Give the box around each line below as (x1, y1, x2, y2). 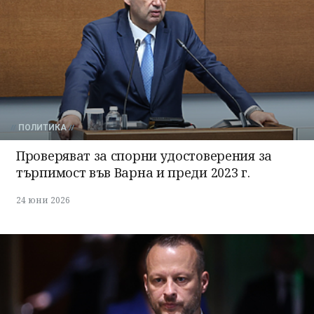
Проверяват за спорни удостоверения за (16, 147, 272, 165)
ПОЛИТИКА (18, 123, 67, 133)
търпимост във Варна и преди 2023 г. (16, 164, 250, 182)
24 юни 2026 (16, 194, 70, 207)
